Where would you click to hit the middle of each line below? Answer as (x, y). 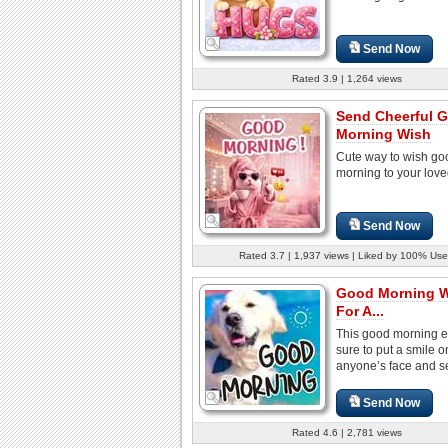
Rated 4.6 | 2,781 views (347, 432)
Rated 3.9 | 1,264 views (347, 78)
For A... (360, 310)
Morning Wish (383, 133)
